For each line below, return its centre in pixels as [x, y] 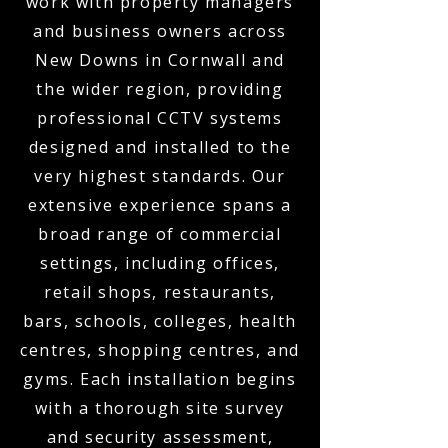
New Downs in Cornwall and [159, 60]
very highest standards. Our [160, 176]
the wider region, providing [160, 89]
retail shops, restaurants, [160, 292]
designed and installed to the [160, 147]
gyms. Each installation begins [160, 379]
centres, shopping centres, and [160, 350]
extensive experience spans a [160, 205]
